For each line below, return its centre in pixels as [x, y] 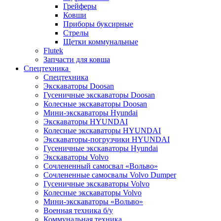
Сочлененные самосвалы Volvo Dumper [110, 175]
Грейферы [80, 6]
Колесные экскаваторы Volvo [92, 193]
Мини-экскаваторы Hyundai [91, 113]
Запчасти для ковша [77, 59]
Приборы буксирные [98, 24]
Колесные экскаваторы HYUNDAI [102, 130]
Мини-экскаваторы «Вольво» [93, 202]
